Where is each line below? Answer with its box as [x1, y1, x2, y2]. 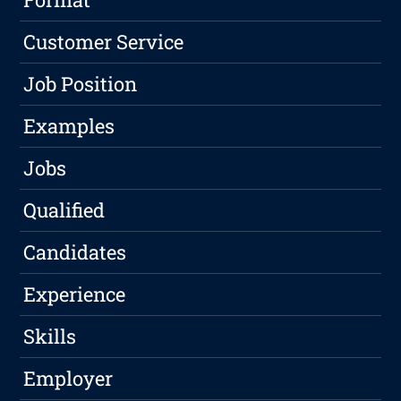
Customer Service [23, 29, 184, 55]
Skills [23, 323, 77, 350]
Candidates [23, 239, 127, 266]
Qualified [23, 197, 106, 224]
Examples [23, 113, 115, 140]
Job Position [23, 71, 138, 98]
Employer [23, 365, 114, 392]
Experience [23, 281, 126, 308]
